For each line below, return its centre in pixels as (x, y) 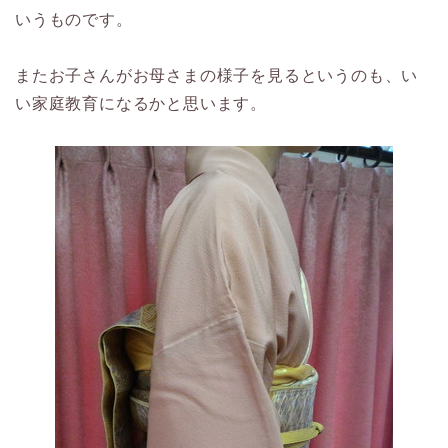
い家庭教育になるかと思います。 (141, 103)
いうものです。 (74, 19)
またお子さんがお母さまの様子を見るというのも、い (217, 75)
